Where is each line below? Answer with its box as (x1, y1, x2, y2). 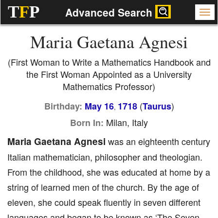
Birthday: (44, 100, 82, 112)
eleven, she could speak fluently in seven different (7, 196, 200, 208)
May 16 (84, 100, 114, 112)
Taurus (142, 100, 171, 112)
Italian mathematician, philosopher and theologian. (7, 150, 202, 163)
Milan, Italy (104, 116, 148, 128)
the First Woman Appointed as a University (26, 68, 192, 80)
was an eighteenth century (106, 135, 210, 147)
